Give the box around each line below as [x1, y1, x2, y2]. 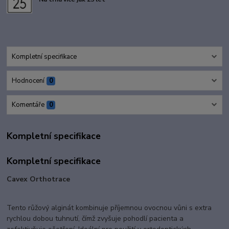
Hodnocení [11, 76, 44, 86]
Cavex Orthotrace [7, 174, 73, 185]
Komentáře [11, 100, 44, 110]
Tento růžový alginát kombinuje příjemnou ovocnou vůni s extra [7, 203, 212, 213]
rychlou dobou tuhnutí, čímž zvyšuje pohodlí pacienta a [7, 214, 184, 224]
